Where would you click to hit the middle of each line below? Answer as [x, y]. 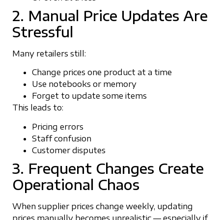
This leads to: [38, 108]
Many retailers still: [49, 53]
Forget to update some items [89, 96]
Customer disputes [69, 150]
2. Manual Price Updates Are [110, 15]
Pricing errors [58, 126]
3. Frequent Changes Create [108, 168]
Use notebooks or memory [84, 84]
